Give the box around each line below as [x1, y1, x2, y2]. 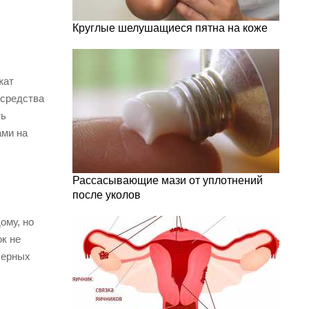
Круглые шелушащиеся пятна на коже [72, 22, 268, 34]
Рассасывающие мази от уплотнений [72, 175, 263, 186]
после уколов [72, 189, 141, 201]
